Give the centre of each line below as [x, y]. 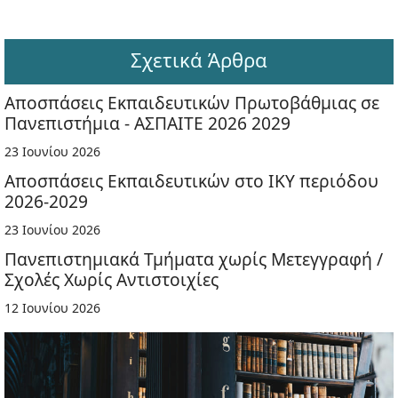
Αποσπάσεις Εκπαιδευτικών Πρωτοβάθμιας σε [192, 103]
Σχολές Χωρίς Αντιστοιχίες [111, 279]
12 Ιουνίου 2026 [52, 308]
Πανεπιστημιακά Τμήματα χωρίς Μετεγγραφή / [194, 259]
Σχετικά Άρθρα [199, 60]
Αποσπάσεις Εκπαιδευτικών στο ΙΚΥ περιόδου [191, 181]
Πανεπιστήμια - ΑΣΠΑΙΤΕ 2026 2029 [147, 123]
